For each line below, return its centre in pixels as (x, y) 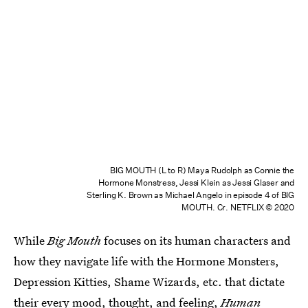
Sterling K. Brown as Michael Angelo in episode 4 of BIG (190, 195)
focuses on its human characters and (196, 240)
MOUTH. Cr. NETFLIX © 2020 (238, 207)
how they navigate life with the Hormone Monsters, (146, 261)
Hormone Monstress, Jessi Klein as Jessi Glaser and (196, 182)
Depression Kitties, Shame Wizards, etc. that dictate (149, 281)
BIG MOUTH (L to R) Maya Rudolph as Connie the (202, 170)
